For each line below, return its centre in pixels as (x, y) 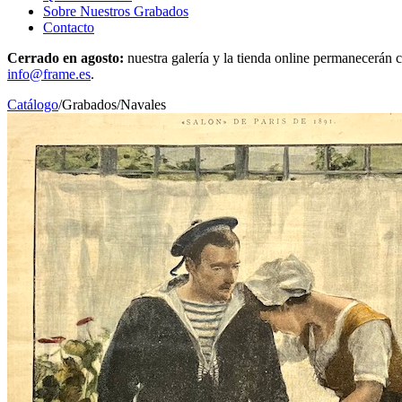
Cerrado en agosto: (66, 58)
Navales (143, 105)
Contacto (69, 27)
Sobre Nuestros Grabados (116, 11)
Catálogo (33, 105)
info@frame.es (49, 74)
